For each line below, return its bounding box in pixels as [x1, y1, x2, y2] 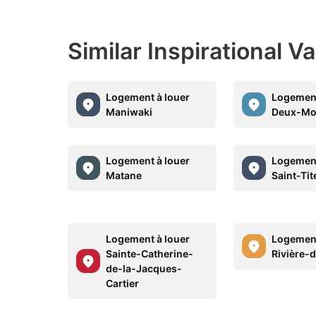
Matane [106, 169, 142, 181]
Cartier [106, 277, 139, 289]
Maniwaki [106, 106, 152, 118]
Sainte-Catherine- [106, 248, 193, 260]
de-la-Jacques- [106, 262, 182, 274]
